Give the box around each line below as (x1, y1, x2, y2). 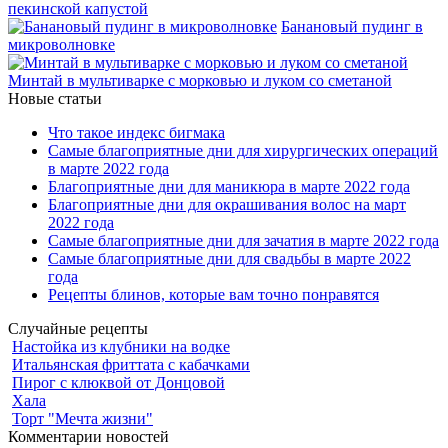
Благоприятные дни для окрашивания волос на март (48, 196, 406, 214)
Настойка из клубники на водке (12, 338, 230, 356)
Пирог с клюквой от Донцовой (12, 374, 225, 392)
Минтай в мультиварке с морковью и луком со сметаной (8, 72, 392, 90)
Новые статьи (8, 90, 102, 108)
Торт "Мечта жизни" (12, 410, 153, 428)
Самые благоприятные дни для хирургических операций (48, 142, 438, 160)
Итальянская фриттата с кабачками (12, 356, 250, 374)
